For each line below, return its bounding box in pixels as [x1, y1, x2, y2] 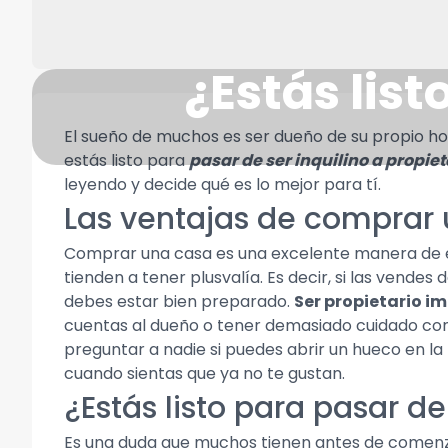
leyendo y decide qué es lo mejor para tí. [64, 173, 381, 196]
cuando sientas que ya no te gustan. [64, 362, 345, 385]
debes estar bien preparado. [64, 290, 294, 313]
